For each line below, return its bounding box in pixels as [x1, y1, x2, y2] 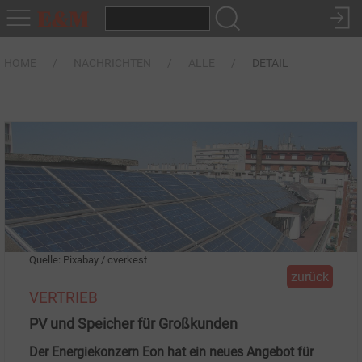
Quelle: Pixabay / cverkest [29, 254, 147, 267]
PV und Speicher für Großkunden [29, 316, 238, 333]
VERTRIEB [29, 288, 98, 308]
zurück [291, 269, 329, 285]
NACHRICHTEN [74, 57, 151, 69]
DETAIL [252, 57, 288, 69]
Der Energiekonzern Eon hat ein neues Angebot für [29, 344, 314, 360]
